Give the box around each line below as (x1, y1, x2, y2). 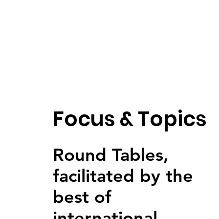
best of (52, 186, 111, 207)
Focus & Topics (52, 104, 207, 133)
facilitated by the (52, 165, 193, 186)
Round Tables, (52, 144, 169, 165)
